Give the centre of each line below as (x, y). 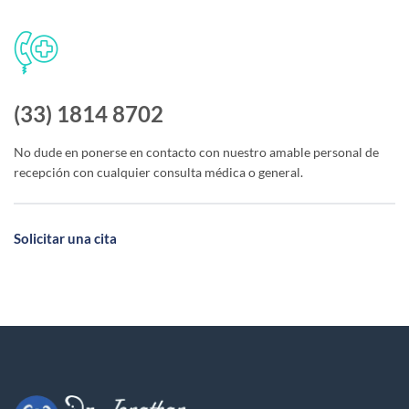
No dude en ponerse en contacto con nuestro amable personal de (196, 152)
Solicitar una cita (65, 238)
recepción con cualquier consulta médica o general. (158, 172)
